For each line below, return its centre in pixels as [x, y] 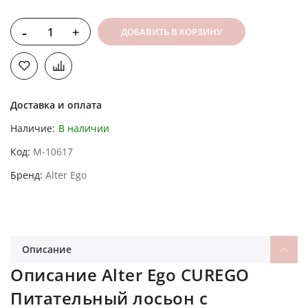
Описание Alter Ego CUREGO [130, 274]
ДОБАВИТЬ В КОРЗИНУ [172, 31]
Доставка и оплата [56, 104]
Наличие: [33, 128]
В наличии [84, 128]
